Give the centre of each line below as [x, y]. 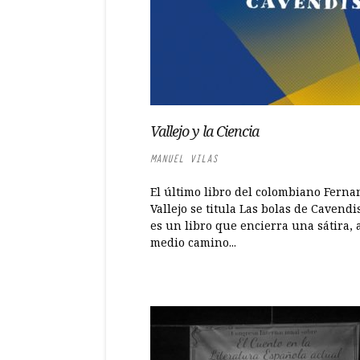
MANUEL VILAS [184, 159]
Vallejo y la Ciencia [205, 131]
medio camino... [193, 242]
